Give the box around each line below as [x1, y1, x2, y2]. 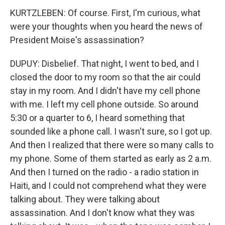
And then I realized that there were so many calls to [10, 140, 213, 151]
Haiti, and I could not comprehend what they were [10, 180, 206, 191]
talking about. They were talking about [10, 194, 160, 205]
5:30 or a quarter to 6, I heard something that [10, 113, 185, 124]
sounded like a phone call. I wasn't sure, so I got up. [10, 126, 212, 137]
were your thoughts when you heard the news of [10, 21, 203, 32]
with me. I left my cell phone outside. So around [10, 99, 198, 110]
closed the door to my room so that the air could [10, 72, 200, 83]
